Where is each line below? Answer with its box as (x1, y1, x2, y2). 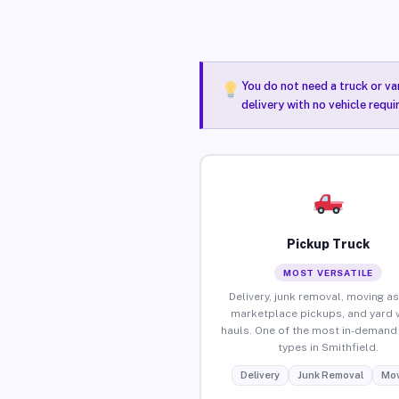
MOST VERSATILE (283, 266, 374, 278)
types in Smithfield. (278, 340, 379, 354)
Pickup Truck (287, 236, 370, 251)
